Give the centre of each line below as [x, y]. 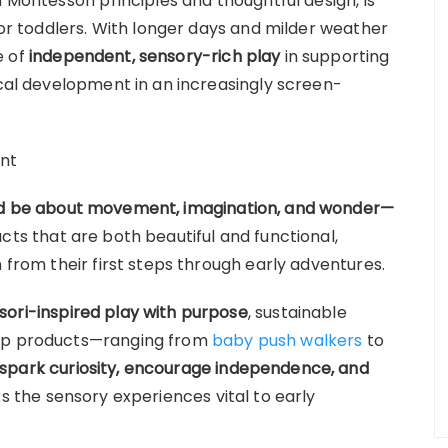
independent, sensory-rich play [154, 56]
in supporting [335, 56]
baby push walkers [287, 340]
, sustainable [297, 312]
